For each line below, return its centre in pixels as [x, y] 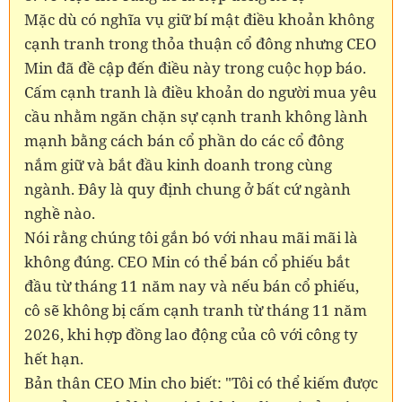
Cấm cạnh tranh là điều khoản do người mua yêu [201, 92]
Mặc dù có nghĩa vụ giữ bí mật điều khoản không [199, 19]
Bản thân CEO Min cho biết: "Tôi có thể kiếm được [201, 382]
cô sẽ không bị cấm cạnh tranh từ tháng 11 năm [196, 310]
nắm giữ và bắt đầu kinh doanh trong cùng [178, 164]
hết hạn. [54, 358]
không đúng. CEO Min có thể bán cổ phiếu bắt [187, 261]
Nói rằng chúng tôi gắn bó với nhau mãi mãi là [191, 237]
